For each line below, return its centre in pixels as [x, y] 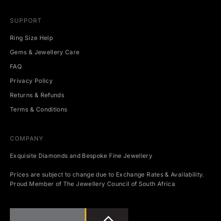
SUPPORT [26, 21]
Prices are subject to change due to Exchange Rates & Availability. [107, 175]
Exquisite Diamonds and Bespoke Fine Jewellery [81, 156]
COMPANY [27, 139]
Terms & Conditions [39, 110]
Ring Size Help [32, 38]
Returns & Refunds [37, 95]
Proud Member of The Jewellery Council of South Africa [93, 184]
